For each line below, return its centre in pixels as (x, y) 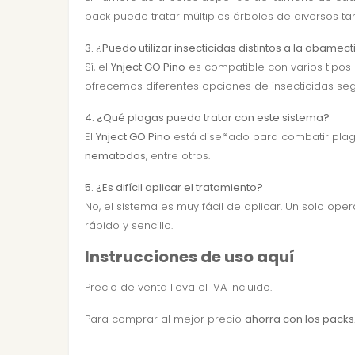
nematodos (115, 156)
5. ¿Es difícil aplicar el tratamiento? (174, 187)
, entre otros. (178, 156)
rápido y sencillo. (129, 225)
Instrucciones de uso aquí (190, 257)
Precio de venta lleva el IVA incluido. (178, 287)
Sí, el (98, 67)
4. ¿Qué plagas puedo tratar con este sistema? (207, 118)
